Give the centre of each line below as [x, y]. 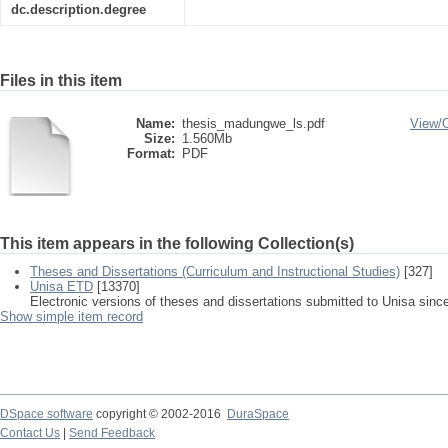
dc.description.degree [78, 9]
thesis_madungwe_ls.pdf [253, 123]
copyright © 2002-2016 [160, 414]
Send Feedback [112, 433]
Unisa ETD [61, 286]
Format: [151, 153]
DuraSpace [258, 414]
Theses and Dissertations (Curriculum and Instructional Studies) [215, 271]
